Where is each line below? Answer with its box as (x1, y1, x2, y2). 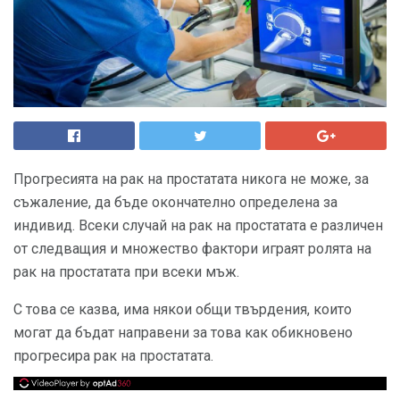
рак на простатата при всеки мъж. (13, 263, 239, 280)
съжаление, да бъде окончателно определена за (13, 194, 337, 211)
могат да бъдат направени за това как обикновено (13, 324, 353, 341)
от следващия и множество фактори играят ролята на (13, 240, 371, 257)
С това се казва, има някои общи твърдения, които (13, 301, 352, 318)
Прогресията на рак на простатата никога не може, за (13, 171, 369, 187)
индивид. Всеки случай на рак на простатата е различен (13, 217, 383, 234)
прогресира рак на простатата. (13, 347, 213, 364)
